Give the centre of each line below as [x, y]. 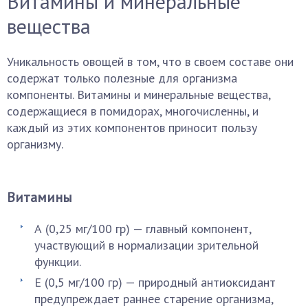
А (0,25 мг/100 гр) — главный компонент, [143, 229]
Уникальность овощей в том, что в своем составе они [150, 62]
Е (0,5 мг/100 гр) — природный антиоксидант [155, 282]
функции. [58, 262]
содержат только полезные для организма [122, 78]
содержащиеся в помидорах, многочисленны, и [133, 111]
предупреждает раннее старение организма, [154, 299]
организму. [35, 144]
